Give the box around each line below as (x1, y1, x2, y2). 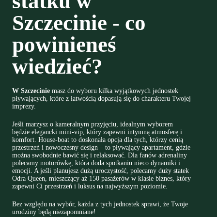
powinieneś (12, 32, 116, 57)
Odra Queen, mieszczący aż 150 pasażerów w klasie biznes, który (12, 175, 191, 183)
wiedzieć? (12, 54, 103, 79)
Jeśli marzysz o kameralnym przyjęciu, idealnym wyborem (12, 121, 173, 128)
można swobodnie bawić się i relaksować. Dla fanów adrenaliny (12, 152, 187, 159)
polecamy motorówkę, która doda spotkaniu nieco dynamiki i (12, 159, 180, 167)
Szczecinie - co (12, 11, 146, 35)
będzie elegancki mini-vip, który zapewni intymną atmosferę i (12, 128, 182, 136)
